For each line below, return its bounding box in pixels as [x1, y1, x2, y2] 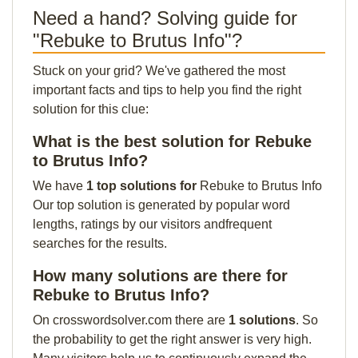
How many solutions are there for [33, 267, 288, 284]
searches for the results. [33, 237, 167, 250]
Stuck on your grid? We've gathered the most [33, 64, 285, 78]
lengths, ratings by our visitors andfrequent [33, 217, 272, 231]
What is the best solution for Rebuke [33, 133, 312, 150]
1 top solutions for [86, 179, 200, 193]
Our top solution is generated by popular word [33, 198, 290, 212]
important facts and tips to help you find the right [33, 83, 301, 97]
